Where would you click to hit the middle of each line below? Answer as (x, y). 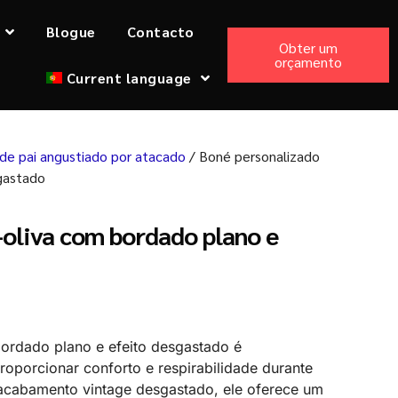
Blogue (71, 32)
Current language (129, 78)
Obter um (309, 48)
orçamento (309, 62)
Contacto (160, 32)
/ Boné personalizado (253, 156)
